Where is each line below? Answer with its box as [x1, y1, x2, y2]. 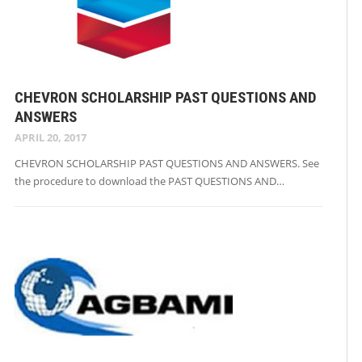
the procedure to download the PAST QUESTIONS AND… [15, 174, 284, 189]
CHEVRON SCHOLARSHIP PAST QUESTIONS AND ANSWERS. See [15, 156, 319, 171]
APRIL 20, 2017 [15, 130, 86, 145]
